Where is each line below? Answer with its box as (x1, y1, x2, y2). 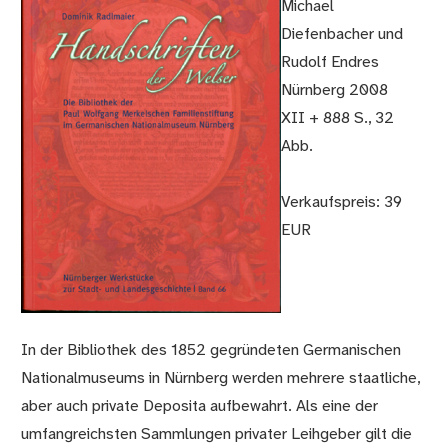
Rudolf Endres (280, 54, 379, 72)
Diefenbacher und (280, 26, 403, 44)
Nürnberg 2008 (280, 82, 388, 100)
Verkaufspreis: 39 (280, 194, 402, 212)
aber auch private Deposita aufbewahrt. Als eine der (21, 397, 379, 415)
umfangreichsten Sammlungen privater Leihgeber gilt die (21, 425, 413, 443)
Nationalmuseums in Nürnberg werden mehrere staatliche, (21, 369, 421, 387)
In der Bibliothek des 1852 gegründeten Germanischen (21, 341, 402, 359)
